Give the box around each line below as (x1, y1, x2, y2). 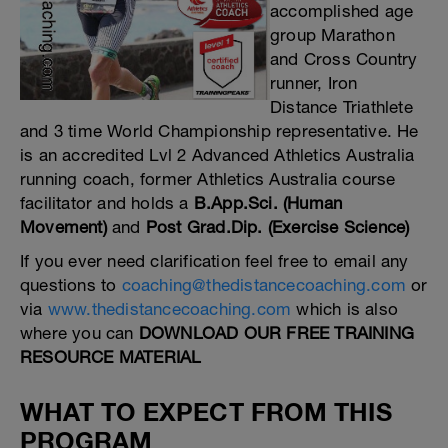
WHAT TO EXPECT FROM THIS (20, 397, 392, 426)
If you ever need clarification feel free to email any (20, 251, 409, 271)
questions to (20, 275, 122, 295)
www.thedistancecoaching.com (47, 299, 292, 319)
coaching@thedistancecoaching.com (121, 275, 407, 295)
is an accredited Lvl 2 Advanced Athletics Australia (20, 145, 415, 165)
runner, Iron (270, 73, 358, 93)
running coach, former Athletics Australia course (20, 169, 396, 189)
